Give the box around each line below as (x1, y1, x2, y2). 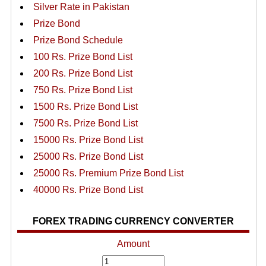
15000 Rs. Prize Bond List (33, 135, 143, 145)
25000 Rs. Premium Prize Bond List (33, 168, 183, 178)
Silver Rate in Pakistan (33, 2, 129, 12)
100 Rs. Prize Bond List (33, 52, 132, 62)
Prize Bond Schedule (33, 35, 123, 45)
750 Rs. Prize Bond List (33, 85, 132, 95)
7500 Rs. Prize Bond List (33, 118, 138, 128)
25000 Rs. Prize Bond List (33, 151, 143, 161)
